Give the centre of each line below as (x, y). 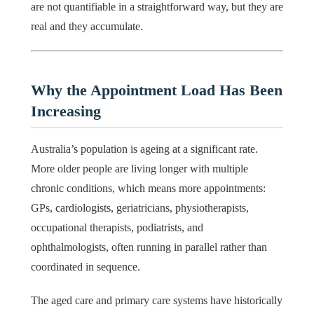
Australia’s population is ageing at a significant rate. (144, 149)
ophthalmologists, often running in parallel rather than (149, 247)
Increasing (66, 111)
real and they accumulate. (87, 27)
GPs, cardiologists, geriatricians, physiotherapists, (140, 207)
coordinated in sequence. (86, 266)
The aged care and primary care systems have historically (157, 300)
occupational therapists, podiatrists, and (117, 227)
